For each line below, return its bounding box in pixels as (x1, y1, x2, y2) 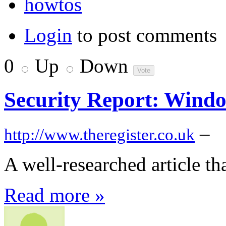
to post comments (72, 24, 217, 46)
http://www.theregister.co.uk (4, 125, 195, 144)
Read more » (4, 184, 105, 206)
